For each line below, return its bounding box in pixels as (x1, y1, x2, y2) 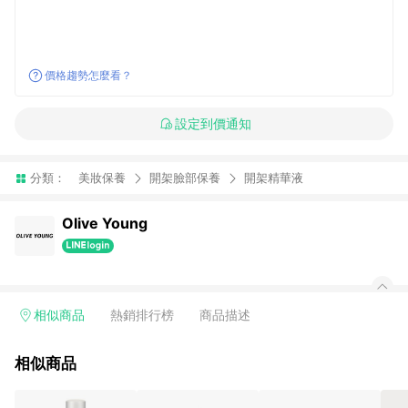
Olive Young (62, 214, 148, 232)
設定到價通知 (174, 116, 251, 131)
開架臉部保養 (149, 170, 220, 185)
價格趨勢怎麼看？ (45, 68, 132, 82)
